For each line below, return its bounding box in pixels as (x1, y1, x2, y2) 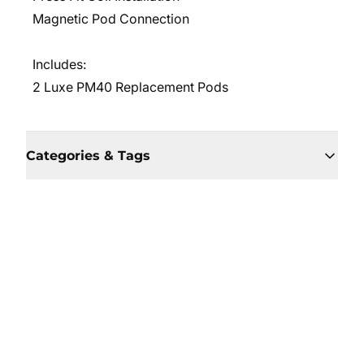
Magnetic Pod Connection (32, 11, 189, 27)
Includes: (32, 56, 86, 72)
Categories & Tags (26, 148, 150, 163)
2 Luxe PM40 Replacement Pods (32, 79, 228, 95)
